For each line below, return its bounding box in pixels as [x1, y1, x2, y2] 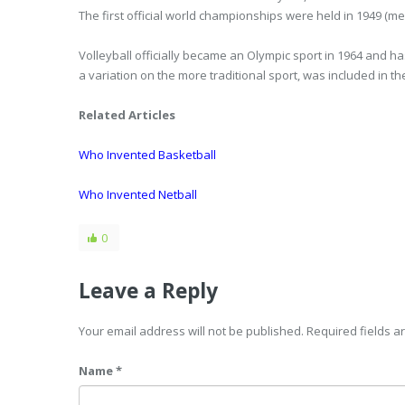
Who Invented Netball [79, 186, 197, 202]
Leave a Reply [79, 277, 218, 305]
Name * [79, 363, 122, 379]
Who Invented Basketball [79, 146, 216, 163]
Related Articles [79, 107, 175, 123]
